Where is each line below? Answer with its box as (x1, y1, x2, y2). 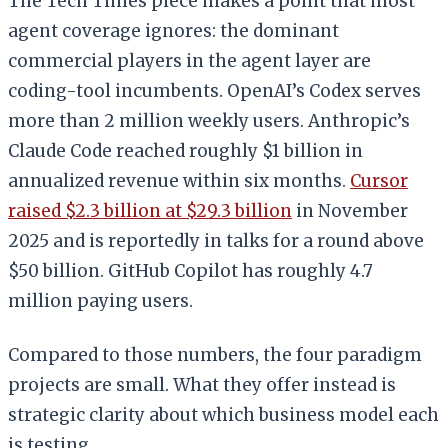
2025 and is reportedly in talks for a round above (8, 229, 424, 252)
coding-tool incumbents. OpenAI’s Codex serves (8, 79, 421, 102)
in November (292, 199, 408, 222)
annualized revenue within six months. (8, 169, 350, 192)
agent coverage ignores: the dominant (8, 19, 339, 42)
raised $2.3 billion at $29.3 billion (8, 199, 292, 222)
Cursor (350, 169, 408, 192)
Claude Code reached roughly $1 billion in (8, 139, 363, 162)
